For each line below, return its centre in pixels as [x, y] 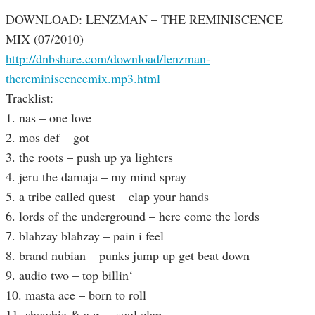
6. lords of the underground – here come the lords [133, 216]
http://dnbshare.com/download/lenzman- [108, 59]
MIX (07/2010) [45, 39]
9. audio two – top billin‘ [69, 275]
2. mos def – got [47, 137]
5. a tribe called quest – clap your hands [107, 197]
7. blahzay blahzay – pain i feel [85, 236]
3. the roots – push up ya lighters [89, 157]
